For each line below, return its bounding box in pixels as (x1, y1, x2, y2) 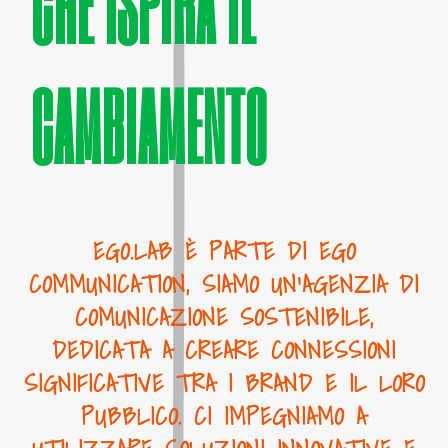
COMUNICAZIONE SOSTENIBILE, (74, 298, 374, 336)
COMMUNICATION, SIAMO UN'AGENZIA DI (29, 265, 419, 303)
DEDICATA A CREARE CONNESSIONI (52, 331, 396, 369)
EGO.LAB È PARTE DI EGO (92, 232, 356, 270)
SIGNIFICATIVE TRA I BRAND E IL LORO (23, 364, 425, 402)
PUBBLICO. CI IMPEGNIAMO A (81, 397, 367, 435)
